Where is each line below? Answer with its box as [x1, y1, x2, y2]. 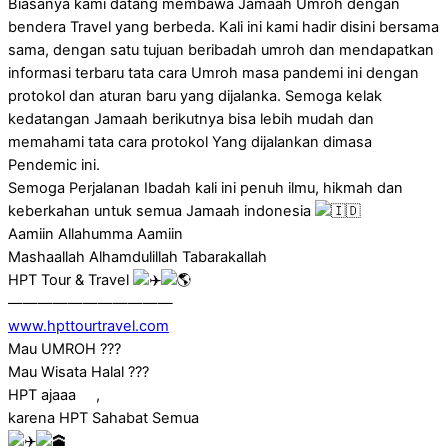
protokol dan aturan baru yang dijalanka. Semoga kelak [8, 87, 382, 106]
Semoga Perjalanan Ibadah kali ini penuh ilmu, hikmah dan [8, 179, 403, 198]
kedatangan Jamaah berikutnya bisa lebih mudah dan [8, 110, 374, 129]
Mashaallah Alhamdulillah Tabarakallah [8, 248, 267, 267]
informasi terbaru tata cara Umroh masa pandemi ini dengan [8, 64, 419, 83]
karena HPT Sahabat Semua [8, 409, 199, 428]
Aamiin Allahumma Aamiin [8, 225, 183, 244]
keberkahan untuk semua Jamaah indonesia [8, 202, 315, 221]
